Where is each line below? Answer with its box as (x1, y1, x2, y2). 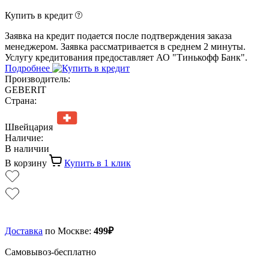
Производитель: (5, 73, 70, 84)
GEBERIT (5, 84, 46, 95)
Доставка (5, 225, 43, 236)
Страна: (5, 95, 37, 106)
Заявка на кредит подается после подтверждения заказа (5, 30, 232, 41)
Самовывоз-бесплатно (5, 246, 96, 257)
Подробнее (5, 62, 52, 73)
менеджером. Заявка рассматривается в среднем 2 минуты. (5, 41, 246, 52)
